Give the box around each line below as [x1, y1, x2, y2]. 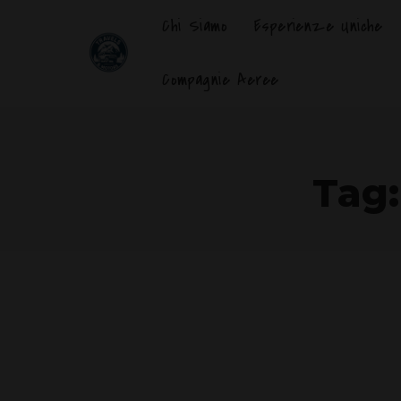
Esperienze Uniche [254, 14, 383, 38]
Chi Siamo [162, 14, 228, 38]
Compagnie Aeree [162, 68, 279, 92]
